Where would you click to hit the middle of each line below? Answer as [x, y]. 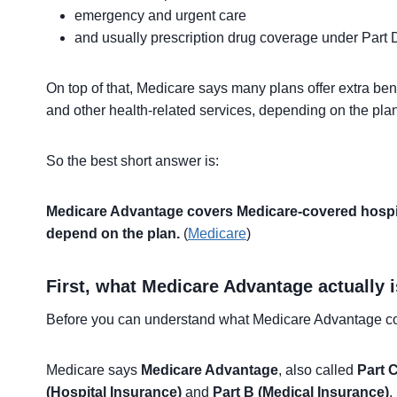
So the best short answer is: [132, 161]
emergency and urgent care [160, 16]
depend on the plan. [113, 234]
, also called [318, 370]
